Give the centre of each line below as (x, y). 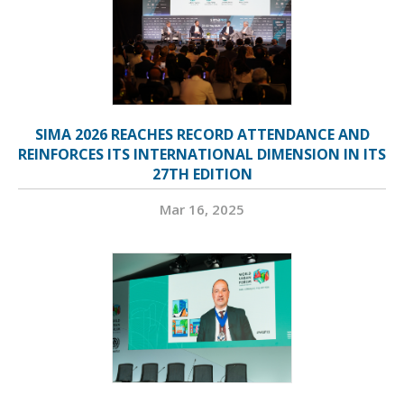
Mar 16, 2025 (202, 210)
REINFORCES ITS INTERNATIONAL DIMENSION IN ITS (202, 155)
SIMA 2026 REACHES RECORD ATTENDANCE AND (202, 135)
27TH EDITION (202, 174)
